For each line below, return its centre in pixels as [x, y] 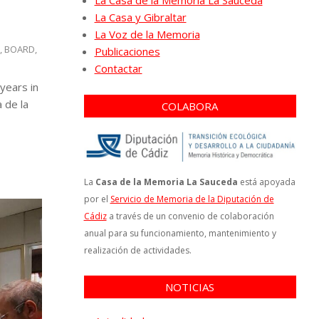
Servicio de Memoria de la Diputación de [192, 199]
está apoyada [266, 182]
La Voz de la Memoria [147, 34]
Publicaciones [127, 51]
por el [97, 199]
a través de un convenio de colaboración [190, 216]
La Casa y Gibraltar [140, 17]
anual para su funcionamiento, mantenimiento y [180, 233]
